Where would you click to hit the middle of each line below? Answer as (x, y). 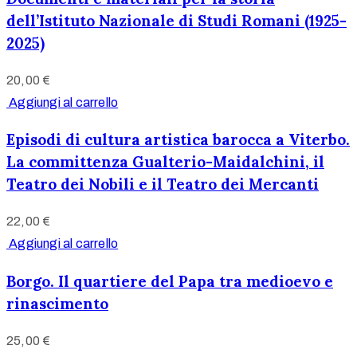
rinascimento (57, 303)
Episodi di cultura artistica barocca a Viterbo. (178, 140)
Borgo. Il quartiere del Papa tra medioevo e (170, 281)
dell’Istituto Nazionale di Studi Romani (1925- (177, 20)
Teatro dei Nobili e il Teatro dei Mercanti (163, 184)
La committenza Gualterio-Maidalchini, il (165, 162)
